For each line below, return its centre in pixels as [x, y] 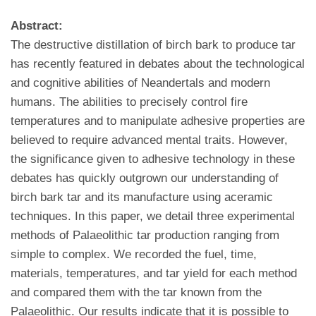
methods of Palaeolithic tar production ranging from [145, 235]
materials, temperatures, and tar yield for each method [154, 273]
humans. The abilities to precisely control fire [129, 102]
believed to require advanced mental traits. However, [149, 140]
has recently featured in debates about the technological [158, 64]
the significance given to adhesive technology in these [153, 159]
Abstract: [37, 26]
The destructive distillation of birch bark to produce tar [153, 45]
